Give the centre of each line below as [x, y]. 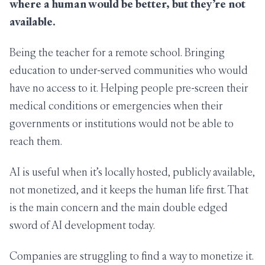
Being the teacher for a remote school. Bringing [117, 52]
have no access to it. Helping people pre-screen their [129, 88]
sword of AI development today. [82, 225]
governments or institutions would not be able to [122, 123]
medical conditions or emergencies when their [116, 106]
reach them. [36, 141]
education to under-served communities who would [129, 70]
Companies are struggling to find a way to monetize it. [132, 256]
